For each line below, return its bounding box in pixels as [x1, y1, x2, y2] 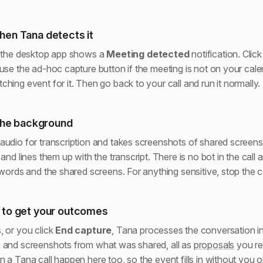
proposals [193, 239, 235, 251]
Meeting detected [106, 48, 190, 60]
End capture [55, 224, 112, 237]
